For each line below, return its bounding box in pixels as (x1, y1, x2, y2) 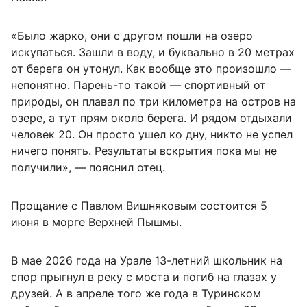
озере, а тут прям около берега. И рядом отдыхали (11, 111, 292, 125)
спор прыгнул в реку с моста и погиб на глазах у (11, 270, 277, 284)
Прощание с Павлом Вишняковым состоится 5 (11, 199, 267, 213)
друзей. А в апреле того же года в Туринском (11, 286, 261, 301)
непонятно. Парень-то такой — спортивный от (11, 78, 266, 93)
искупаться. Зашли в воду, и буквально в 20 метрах (11, 45, 295, 60)
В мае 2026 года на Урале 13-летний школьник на (11, 254, 282, 268)
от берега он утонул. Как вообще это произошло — (11, 62, 291, 76)
